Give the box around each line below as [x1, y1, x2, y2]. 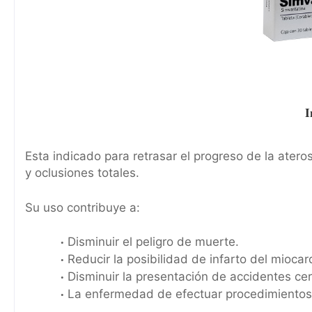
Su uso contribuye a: [25, 200, 140, 214]
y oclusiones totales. [25, 166, 139, 180]
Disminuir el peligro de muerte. [68, 235, 239, 249]
